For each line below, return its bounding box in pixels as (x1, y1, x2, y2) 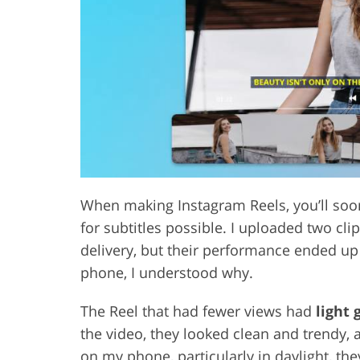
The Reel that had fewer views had (80, 301, 316, 321)
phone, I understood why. (80, 262, 253, 282)
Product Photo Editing (168, 20, 285, 36)
